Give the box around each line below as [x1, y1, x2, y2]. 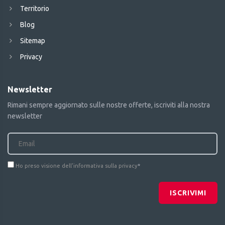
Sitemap [20, 36, 45, 45]
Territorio [20, 4, 49, 13]
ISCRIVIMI [170, 188, 206, 197]
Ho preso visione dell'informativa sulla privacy [16, 162, 138, 169]
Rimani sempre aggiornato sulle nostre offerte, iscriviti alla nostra [8, 100, 210, 109]
